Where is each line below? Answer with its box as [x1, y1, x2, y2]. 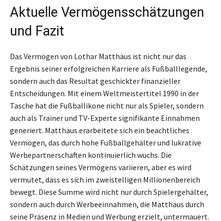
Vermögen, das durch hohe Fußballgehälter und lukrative [10, 137, 201, 147]
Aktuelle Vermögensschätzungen [10, 4, 204, 20]
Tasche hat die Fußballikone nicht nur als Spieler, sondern [10, 100, 204, 110]
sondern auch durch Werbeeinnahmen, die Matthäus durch [10, 199, 204, 209]
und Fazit [10, 23, 64, 39]
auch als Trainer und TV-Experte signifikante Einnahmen [10, 112, 200, 123]
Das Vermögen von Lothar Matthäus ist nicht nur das [10, 51, 186, 61]
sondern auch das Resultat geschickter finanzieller [10, 75, 181, 86]
